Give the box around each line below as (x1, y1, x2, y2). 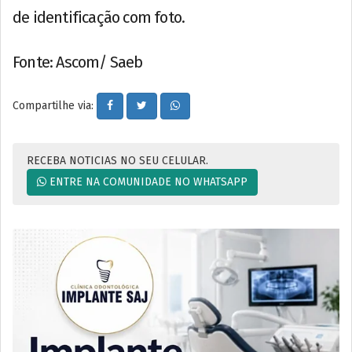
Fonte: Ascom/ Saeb (13, 52, 143, 71)
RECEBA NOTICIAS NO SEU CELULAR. (27, 153, 208, 167)
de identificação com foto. (13, 7, 185, 27)
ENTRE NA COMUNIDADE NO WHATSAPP (46, 174, 247, 189)
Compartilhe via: (13, 98, 97, 112)
